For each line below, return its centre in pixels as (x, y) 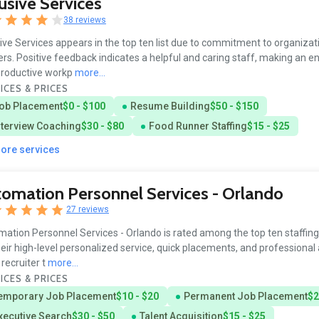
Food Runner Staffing (198, 126)
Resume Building (170, 106)
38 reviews (85, 20)
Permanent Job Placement (245, 296)
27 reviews (88, 210)
